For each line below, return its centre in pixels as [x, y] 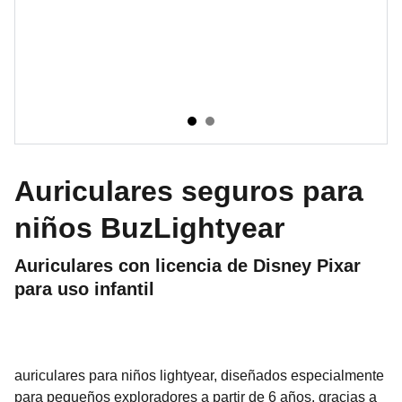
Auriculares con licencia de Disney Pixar [188, 266]
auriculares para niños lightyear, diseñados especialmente [199, 376]
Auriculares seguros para [189, 191]
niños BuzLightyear [149, 228]
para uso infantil [84, 289]
